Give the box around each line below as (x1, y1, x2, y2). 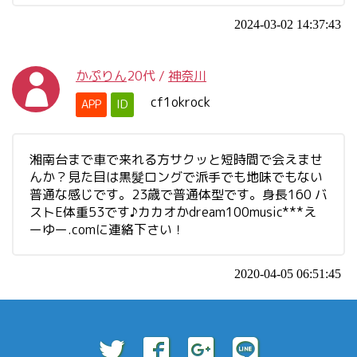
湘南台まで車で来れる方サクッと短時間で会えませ (29, 151, 323, 168)
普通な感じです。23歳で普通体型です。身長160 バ (29, 186, 328, 203)
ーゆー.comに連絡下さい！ (29, 221, 185, 238)
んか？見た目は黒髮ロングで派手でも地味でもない (29, 168, 323, 186)
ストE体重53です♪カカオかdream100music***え (29, 203, 316, 221)
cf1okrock (151, 93, 210, 111)
